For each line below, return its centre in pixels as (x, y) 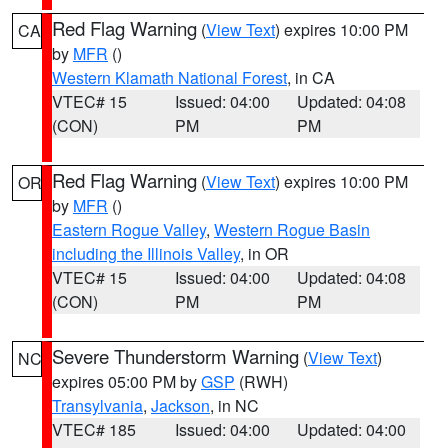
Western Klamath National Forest (169, 77)
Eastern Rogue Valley (129, 229)
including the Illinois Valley (146, 253)
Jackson (180, 405)
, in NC (234, 405)
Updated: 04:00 (352, 429)
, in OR (264, 253)
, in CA (311, 77)
